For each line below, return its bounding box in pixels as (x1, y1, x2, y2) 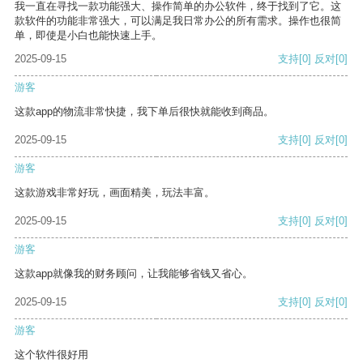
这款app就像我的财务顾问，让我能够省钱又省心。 (15, 267, 253, 280)
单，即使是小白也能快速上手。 (15, 29, 162, 42)
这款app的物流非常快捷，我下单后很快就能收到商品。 (15, 105, 274, 118)
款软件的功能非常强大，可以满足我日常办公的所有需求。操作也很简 (15, 15, 341, 28)
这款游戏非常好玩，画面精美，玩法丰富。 (15, 186, 215, 199)
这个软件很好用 (15, 348, 88, 361)
